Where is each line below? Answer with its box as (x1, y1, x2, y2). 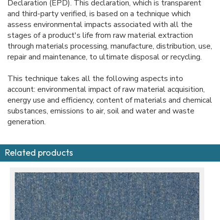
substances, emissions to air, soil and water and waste (7, 105, 194, 116)
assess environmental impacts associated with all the (7, 19, 192, 30)
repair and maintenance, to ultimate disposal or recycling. (7, 51, 202, 62)
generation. (7, 116, 46, 127)
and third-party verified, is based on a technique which (7, 8, 191, 19)
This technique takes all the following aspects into (7, 73, 183, 84)
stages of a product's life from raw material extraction (7, 29, 193, 41)
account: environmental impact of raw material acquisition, (7, 83, 205, 95)
